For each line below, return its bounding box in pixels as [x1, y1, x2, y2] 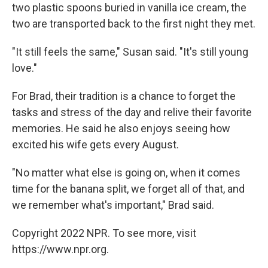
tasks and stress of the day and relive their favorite [12, 106, 252, 118]
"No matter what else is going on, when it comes [12, 166, 240, 179]
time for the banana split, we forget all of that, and [12, 182, 245, 195]
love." [12, 62, 37, 74]
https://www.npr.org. [12, 243, 109, 255]
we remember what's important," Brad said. [12, 199, 214, 211]
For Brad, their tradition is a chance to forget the [12, 90, 236, 102]
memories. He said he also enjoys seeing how [12, 122, 230, 135]
